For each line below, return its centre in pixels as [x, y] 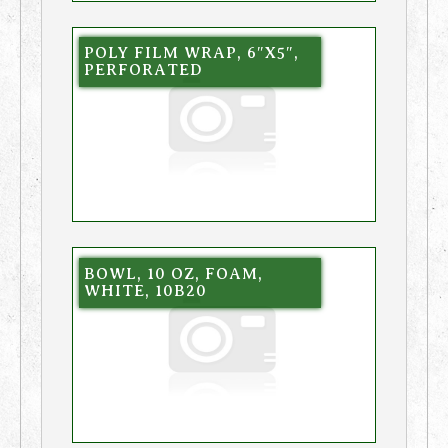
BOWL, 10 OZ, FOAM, [173, 273]
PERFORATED [143, 70]
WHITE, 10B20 [145, 290]
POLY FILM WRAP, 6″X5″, [191, 53]
